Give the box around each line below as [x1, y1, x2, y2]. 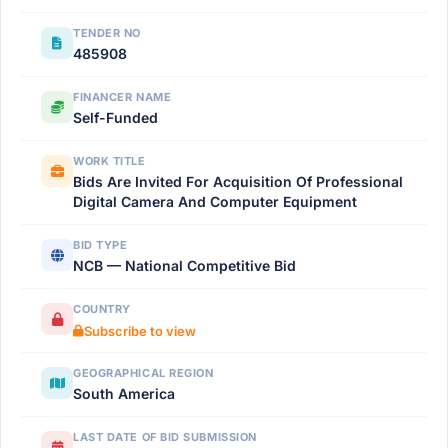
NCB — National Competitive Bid [73, 257, 296, 274]
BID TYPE [73, 238, 128, 252]
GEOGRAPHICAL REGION [73, 366, 214, 380]
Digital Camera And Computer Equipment [73, 193, 357, 210]
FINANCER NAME [73, 90, 172, 104]
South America [73, 385, 175, 402]
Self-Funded [73, 109, 158, 126]
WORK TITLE [73, 154, 146, 168]
